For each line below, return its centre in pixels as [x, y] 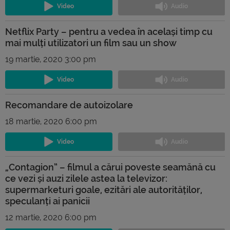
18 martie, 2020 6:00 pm [51, 121]
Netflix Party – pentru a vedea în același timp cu [109, 31]
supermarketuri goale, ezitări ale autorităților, [104, 189]
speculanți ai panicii [47, 201]
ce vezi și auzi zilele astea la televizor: [86, 178]
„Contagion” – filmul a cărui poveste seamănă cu [110, 167]
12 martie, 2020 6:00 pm [51, 217]
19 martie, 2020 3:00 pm [51, 59]
